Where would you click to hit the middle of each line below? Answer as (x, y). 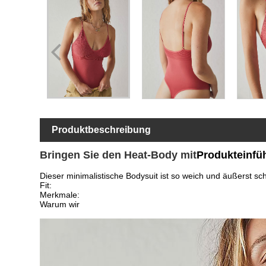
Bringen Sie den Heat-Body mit (118, 155)
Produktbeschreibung (102, 129)
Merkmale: (60, 195)
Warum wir (60, 205)
